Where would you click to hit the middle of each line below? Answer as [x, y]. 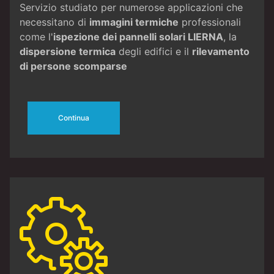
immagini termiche [134, 22]
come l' [36, 36]
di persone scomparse [73, 66]
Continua [73, 117]
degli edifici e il [154, 51]
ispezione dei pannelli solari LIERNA [138, 36]
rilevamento [221, 51]
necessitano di [54, 22]
